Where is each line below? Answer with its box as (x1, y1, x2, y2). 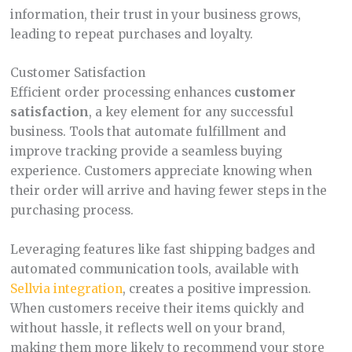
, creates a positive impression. (122, 281, 311, 297)
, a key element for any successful (88, 104, 293, 120)
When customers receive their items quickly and (9, 301, 304, 317)
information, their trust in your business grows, (9, 6, 301, 22)
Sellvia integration (9, 281, 123, 297)
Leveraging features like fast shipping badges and (9, 242, 315, 258)
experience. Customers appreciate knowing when (9, 163, 312, 179)
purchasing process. (9, 203, 134, 218)
